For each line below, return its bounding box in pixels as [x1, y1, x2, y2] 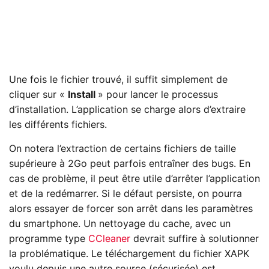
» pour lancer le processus [98, 89, 218, 100]
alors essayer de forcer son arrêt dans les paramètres [9, 204, 253, 214]
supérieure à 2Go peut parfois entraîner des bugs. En [9, 159, 250, 169]
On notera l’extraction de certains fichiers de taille [9, 144, 236, 154]
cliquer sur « [9, 89, 68, 100]
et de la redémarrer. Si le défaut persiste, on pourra [9, 189, 242, 199]
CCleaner [88, 234, 130, 244]
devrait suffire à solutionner [130, 234, 259, 244]
